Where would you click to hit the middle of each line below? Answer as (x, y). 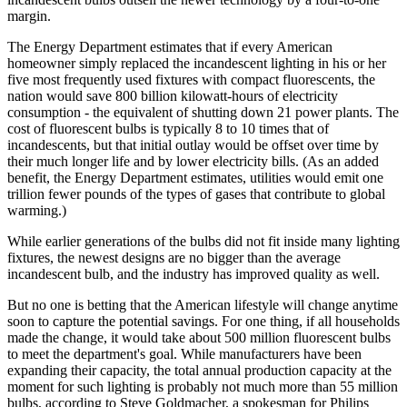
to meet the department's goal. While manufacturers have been (184, 353)
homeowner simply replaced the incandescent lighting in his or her (197, 63)
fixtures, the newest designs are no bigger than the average (174, 257)
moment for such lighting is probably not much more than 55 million (203, 386)
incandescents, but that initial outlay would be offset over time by (193, 144)
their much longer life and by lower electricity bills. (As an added (193, 161)
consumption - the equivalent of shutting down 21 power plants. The (203, 112)
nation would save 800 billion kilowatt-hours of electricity (173, 95)
